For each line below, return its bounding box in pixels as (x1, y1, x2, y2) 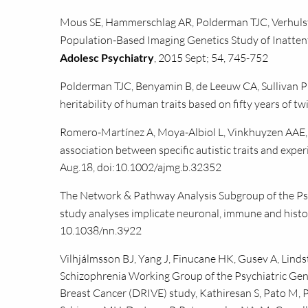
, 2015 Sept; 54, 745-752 (154, 51, 268, 65)
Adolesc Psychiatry (60, 51, 154, 64)
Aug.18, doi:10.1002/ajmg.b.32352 (60, 160, 221, 174)
